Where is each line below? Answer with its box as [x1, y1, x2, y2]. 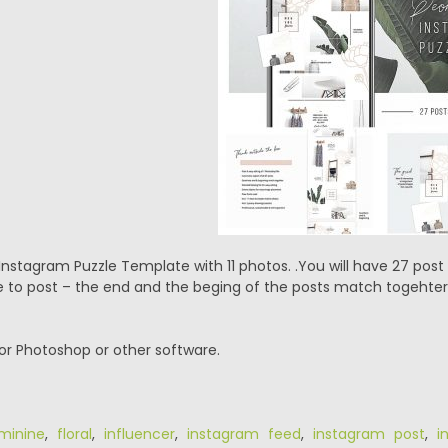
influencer [103, 424, 175, 444]
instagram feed [186, 424, 301, 444]
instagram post [312, 424, 425, 444]
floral [56, 424, 92, 444]
